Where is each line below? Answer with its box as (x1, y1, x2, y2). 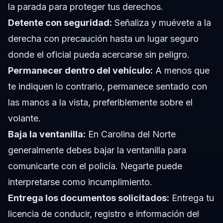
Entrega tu (169, 193, 214, 204)
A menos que (153, 65, 210, 76)
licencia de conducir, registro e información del (8, 209, 199, 220)
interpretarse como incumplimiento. (8, 177, 152, 188)
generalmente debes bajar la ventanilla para (8, 145, 186, 156)
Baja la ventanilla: (8, 129, 86, 140)
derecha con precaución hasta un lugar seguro (8, 33, 199, 44)
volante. (8, 113, 41, 124)
